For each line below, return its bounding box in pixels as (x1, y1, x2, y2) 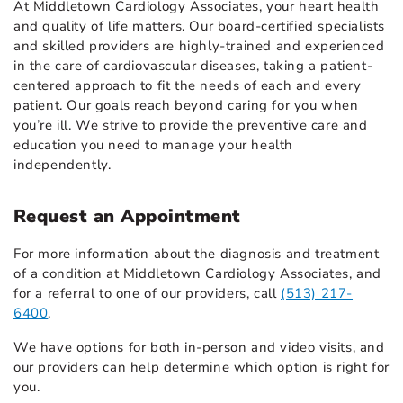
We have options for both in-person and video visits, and (13, 337, 385, 356)
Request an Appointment (13, 203, 241, 228)
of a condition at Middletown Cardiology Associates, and (13, 264, 382, 282)
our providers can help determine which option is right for (13, 357, 390, 376)
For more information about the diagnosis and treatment (13, 244, 380, 263)
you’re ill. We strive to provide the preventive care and (13, 115, 368, 134)
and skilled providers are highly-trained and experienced (13, 36, 385, 55)
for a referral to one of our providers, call (13, 283, 282, 302)
